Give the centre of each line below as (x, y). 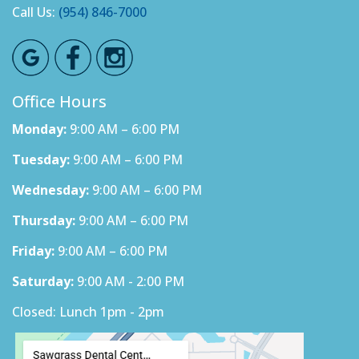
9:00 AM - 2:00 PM (129, 281)
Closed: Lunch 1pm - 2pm (88, 312)
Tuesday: (41, 159)
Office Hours (59, 101)
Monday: (39, 129)
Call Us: (35, 12)
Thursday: (44, 220)
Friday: (33, 251)
